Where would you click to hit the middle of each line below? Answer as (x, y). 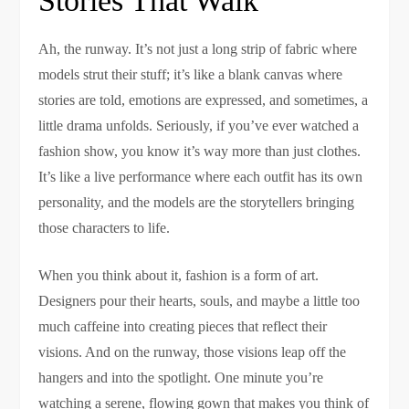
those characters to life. (105, 228)
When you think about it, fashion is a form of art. (179, 276)
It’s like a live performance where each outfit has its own (201, 177)
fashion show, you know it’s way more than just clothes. (200, 152)
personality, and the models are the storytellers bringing (197, 203)
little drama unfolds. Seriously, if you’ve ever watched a (199, 126)
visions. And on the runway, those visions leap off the (193, 352)
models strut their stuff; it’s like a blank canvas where (191, 75)
